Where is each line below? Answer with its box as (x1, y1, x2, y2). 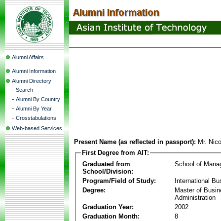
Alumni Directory (12, 78, 51, 84)
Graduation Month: (82, 212, 140, 220)
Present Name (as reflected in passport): (74, 138, 196, 146)
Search (16, 87, 33, 93)
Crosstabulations (16, 115, 56, 121)
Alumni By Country (16, 96, 60, 102)
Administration (175, 193, 216, 201)
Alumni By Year (16, 106, 52, 111)
